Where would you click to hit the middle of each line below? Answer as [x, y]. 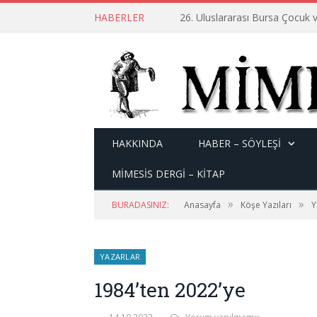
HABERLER [119, 17]
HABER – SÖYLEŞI [240, 143]
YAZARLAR [120, 257]
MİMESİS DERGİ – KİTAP [168, 174]
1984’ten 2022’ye [170, 290]
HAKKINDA [137, 143]
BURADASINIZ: [140, 205]
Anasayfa [202, 205]
